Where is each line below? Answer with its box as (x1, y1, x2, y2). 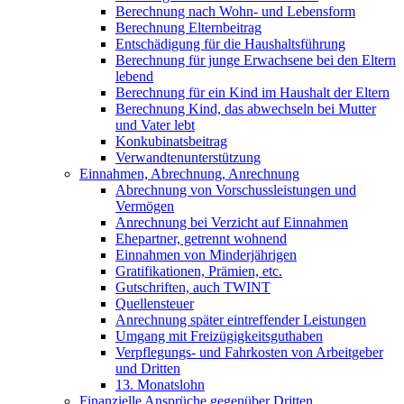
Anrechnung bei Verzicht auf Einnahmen (115, 214, 348, 230)
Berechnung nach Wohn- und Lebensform (115, 3, 355, 19)
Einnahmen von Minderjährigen (115, 246, 297, 262)
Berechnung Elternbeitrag (115, 19, 262, 35)
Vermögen (115, 197, 174, 214)
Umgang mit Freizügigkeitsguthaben (115, 327, 323, 344)
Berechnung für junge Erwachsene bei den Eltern (115, 51, 396, 68)
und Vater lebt (115, 116, 195, 133)
